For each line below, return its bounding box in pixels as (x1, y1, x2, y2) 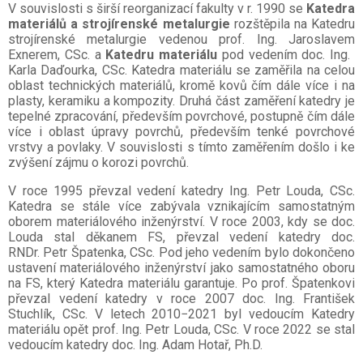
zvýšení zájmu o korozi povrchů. (8, 155, 189, 170)
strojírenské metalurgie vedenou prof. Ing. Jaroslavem (8, 32, 355, 47)
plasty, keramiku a (8, 93, 110, 109)
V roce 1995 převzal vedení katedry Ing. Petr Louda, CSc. (8, 183, 355, 199)
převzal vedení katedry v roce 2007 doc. (8, 291, 266, 306)
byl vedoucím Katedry (217, 306, 356, 322)
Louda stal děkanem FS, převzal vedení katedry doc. (8, 229, 355, 245)
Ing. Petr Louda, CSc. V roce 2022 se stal (122, 322, 356, 337)
